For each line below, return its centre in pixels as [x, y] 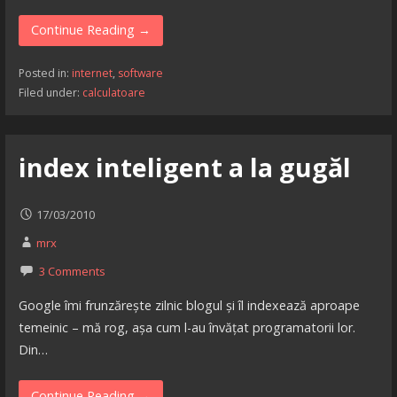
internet [92, 73]
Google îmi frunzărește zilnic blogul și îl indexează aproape [189, 306]
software [140, 73]
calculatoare [113, 92]
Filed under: [50, 92]
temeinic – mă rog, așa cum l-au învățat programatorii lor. [187, 328]
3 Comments [72, 271]
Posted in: [45, 73]
